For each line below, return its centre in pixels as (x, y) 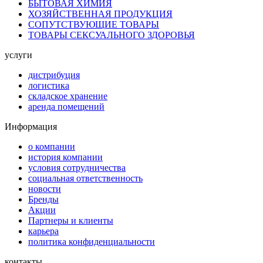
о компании (52, 147)
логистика (49, 86)
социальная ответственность (85, 178)
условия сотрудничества (77, 168)
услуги (18, 55)
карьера (43, 231)
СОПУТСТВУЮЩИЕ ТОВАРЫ (94, 25)
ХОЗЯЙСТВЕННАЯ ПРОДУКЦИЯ (100, 14)
